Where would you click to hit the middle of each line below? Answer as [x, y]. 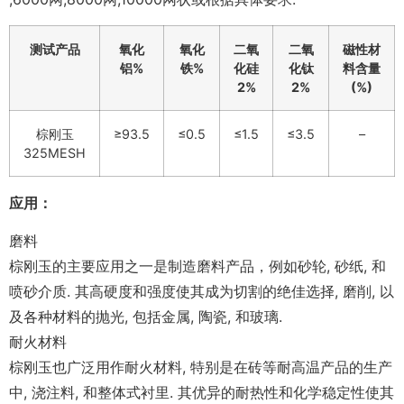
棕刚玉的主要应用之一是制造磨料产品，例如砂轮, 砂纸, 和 [197, 266]
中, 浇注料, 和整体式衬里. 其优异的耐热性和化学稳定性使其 [202, 392]
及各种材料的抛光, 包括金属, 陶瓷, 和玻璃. [146, 316]
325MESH [55, 152]
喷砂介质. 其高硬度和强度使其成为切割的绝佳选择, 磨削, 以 [202, 291]
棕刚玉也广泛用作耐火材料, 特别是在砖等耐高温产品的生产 [201, 367]
